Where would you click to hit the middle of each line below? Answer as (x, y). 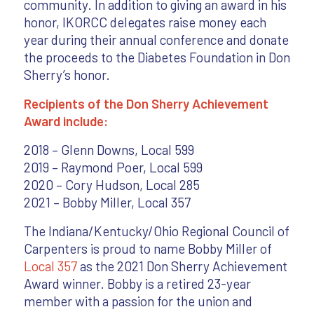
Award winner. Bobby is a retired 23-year (137, 284)
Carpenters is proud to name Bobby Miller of (148, 249)
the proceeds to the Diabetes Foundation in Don (157, 57)
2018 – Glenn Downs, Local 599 (109, 150)
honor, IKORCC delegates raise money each (145, 22)
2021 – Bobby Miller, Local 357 (107, 203)
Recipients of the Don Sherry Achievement (146, 103)
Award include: (66, 121)
